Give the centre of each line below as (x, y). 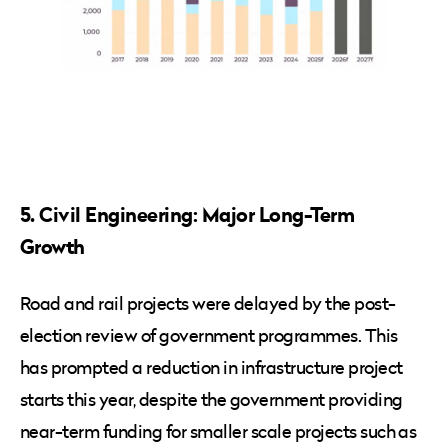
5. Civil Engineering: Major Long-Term (187, 215)
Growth (52, 247)
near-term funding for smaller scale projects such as (218, 432)
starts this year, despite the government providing (211, 400)
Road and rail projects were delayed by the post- (208, 304)
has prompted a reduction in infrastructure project (211, 368)
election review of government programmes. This (209, 336)
